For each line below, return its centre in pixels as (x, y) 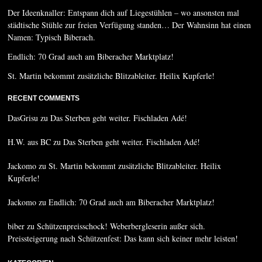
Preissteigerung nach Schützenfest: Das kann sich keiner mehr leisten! (123, 238)
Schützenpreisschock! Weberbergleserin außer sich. (121, 226)
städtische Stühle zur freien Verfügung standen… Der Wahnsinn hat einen (130, 25)
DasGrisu (23, 118)
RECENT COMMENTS (44, 98)
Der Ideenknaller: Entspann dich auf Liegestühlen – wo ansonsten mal (124, 12)
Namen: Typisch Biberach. (52, 37)
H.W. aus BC (30, 142)
